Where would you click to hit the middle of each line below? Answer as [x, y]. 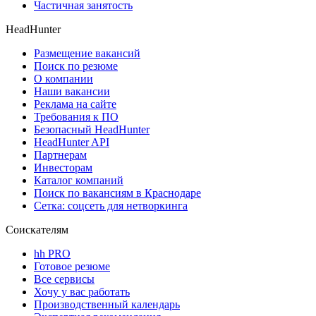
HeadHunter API [72, 142]
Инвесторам [63, 168]
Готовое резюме [72, 267]
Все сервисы [64, 279]
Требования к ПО [76, 117]
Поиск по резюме [76, 66]
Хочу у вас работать [82, 292]
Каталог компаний [79, 181]
